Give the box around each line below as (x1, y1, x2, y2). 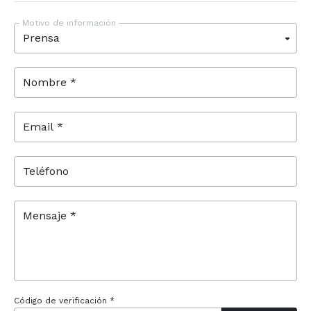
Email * (23, 119, 63, 133)
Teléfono (23, 164, 69, 178)
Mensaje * (23, 208, 76, 222)
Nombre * (23, 75, 76, 89)
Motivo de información (22, 17, 116, 28)
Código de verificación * (14, 295, 115, 305)
